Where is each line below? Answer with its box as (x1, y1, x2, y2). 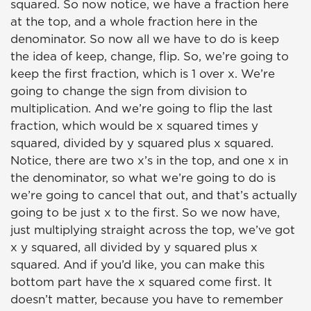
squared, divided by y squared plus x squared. (10, 135, 274, 152)
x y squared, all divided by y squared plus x (10, 239, 258, 256)
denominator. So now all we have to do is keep (10, 31, 279, 48)
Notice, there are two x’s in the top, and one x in (10, 152, 288, 169)
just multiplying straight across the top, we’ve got (10, 221, 295, 239)
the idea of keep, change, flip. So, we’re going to (10, 48, 289, 65)
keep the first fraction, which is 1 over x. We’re (10, 65, 275, 83)
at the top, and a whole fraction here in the (10, 13, 258, 31)
